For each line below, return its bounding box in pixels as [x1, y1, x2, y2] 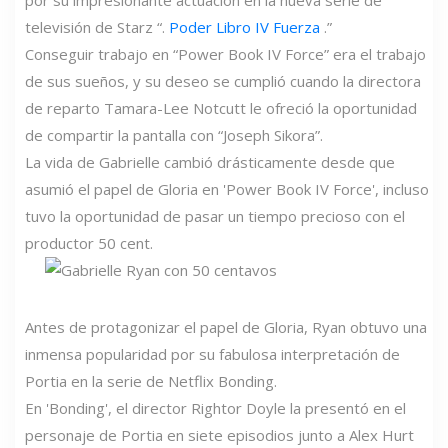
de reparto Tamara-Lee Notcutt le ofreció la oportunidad [25, 98, 417, 119]
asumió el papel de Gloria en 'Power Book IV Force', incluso [25, 179, 429, 200]
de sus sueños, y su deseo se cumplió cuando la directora [25, 71, 421, 92]
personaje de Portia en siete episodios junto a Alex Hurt [25, 425, 414, 446]
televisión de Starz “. [25, 17, 165, 38]
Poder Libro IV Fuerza [169, 17, 320, 38]
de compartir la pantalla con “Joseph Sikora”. [25, 125, 323, 146]
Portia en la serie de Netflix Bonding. [25, 371, 277, 392]
